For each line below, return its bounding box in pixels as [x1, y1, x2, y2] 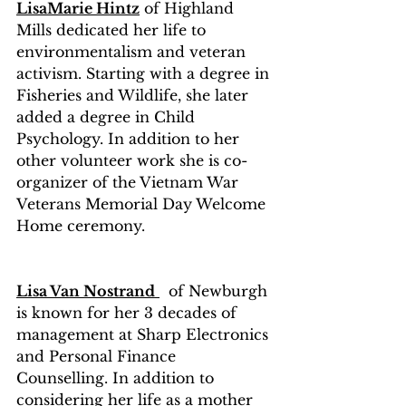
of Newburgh [159, 282, 272, 301]
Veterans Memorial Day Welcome [16, 195, 270, 214]
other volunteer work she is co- [16, 151, 247, 170]
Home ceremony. [16, 217, 145, 236]
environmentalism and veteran [16, 43, 250, 62]
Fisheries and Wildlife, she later [16, 86, 253, 105]
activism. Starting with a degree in [16, 64, 274, 83]
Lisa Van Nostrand [16, 282, 155, 301]
